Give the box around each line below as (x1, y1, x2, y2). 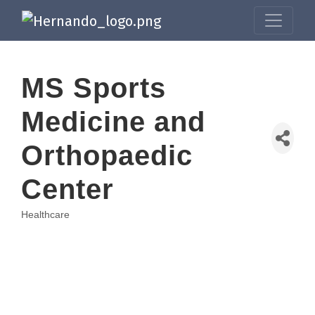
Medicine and (21, 105, 205, 137)
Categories (20, 217, 103, 234)
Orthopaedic (21, 139, 193, 171)
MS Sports (21, 72, 166, 103)
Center (21, 173, 114, 205)
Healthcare (21, 209, 70, 220)
